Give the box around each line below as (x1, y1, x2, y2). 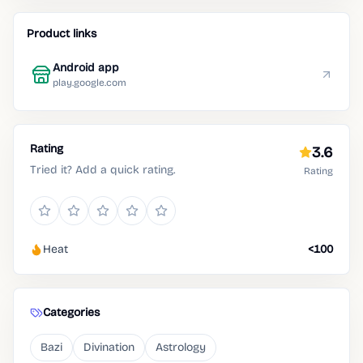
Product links (27, 27, 96, 41)
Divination (83, 340, 135, 354)
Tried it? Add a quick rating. (30, 163, 175, 177)
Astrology (156, 340, 206, 354)
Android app (53, 61, 119, 75)
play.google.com (53, 77, 126, 88)
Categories (43, 305, 100, 319)
